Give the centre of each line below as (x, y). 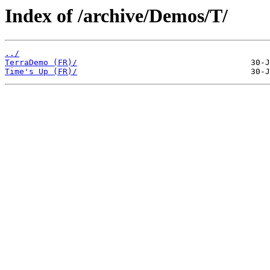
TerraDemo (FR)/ (41, 63)
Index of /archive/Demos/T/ (116, 16)
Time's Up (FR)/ (41, 72)
